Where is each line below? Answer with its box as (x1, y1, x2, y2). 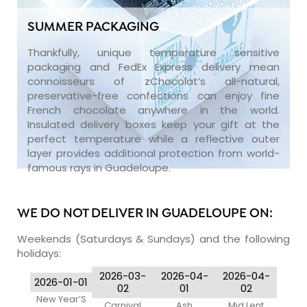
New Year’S (36, 292, 86, 306)
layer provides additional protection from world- (27, 145, 280, 160)
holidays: (17, 245, 61, 260)
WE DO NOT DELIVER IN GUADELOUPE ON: (17, 206, 273, 222)
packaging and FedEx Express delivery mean (27, 59, 280, 74)
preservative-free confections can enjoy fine (27, 88, 280, 103)
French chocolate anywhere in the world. (27, 102, 280, 117)
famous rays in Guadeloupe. (27, 160, 171, 175)
